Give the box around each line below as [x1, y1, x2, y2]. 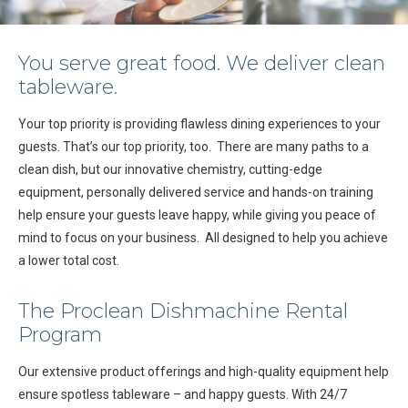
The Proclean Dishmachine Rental [18, 299, 348, 323]
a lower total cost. [18, 253, 119, 268]
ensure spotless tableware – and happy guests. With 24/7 [18, 387, 347, 402]
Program [18, 322, 102, 347]
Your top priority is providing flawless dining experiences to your [18, 117, 381, 131]
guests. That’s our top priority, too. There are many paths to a [18, 139, 369, 154]
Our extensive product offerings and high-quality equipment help [18, 364, 389, 379]
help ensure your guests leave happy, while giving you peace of [18, 208, 376, 222]
